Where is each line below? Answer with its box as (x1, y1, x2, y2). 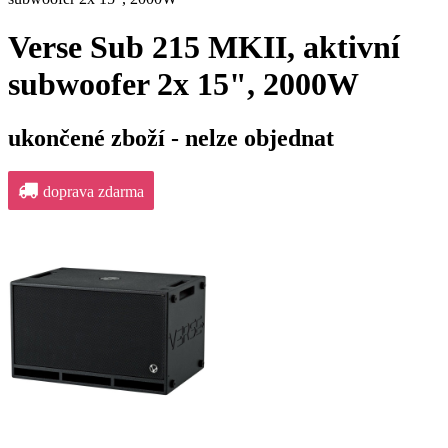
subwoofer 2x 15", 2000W (8, 66, 359, 103)
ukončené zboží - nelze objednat (8, 124, 334, 151)
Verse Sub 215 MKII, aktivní (8, 29, 400, 66)
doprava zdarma (43, 183, 144, 201)
